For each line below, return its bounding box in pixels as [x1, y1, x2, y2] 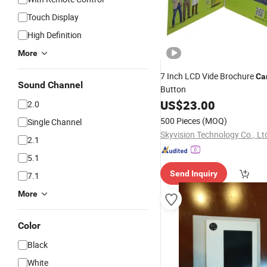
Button [160, 83, 186, 95]
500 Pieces [160, 115, 200, 126]
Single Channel [27, 116, 82, 128]
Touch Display [27, 11, 79, 23]
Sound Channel [18, 79, 83, 91]
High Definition [27, 29, 82, 41]
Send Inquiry [170, 169, 218, 178]
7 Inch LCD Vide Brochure [160, 70, 256, 82]
